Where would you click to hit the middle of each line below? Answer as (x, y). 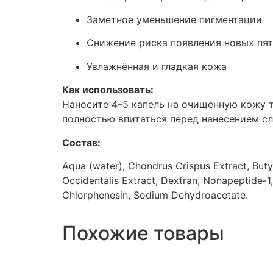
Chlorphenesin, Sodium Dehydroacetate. (155, 195)
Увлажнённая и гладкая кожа (157, 66)
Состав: (81, 142)
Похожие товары (143, 233)
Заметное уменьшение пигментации (174, 20)
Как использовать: (108, 90)
